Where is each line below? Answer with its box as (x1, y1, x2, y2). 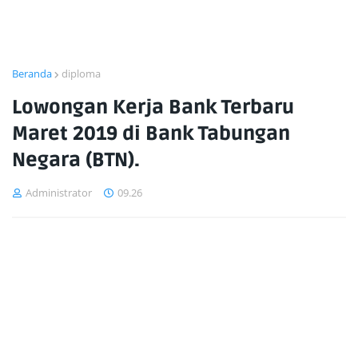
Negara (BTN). (12, 149, 140, 172)
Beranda (12, 66, 52, 81)
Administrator (26, 185, 92, 200)
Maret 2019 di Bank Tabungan (12, 122, 290, 145)
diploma (62, 66, 101, 81)
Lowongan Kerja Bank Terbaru (12, 96, 294, 119)
